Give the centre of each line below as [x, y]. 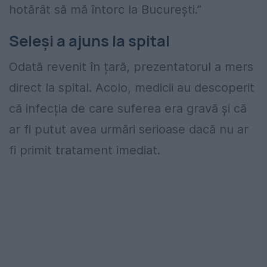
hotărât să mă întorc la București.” [105, 10]
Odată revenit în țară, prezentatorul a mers [131, 67]
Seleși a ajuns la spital [89, 41]
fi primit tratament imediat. [85, 150]
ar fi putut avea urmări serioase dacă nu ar [129, 130]
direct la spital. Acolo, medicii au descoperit [132, 88]
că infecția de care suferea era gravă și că [128, 109]
